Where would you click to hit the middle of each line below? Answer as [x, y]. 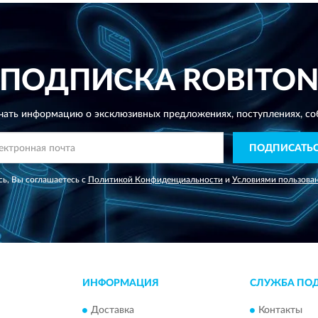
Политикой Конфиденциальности [155, 180]
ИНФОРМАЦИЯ [120, 283]
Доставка [112, 311]
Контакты [281, 311]
